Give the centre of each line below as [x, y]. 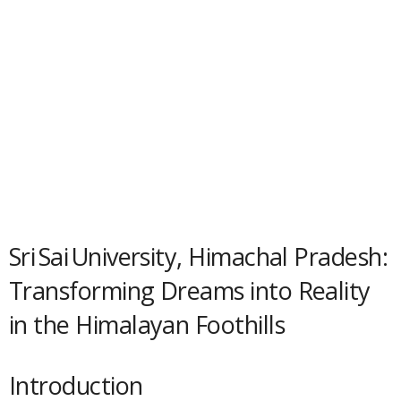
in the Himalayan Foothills [147, 324]
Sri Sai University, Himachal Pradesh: [199, 256]
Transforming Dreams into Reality [190, 290]
